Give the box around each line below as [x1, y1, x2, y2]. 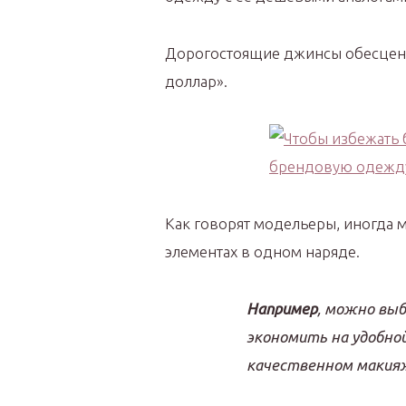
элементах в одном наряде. [165, 243, 360, 260]
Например [246, 300, 317, 317]
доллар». [165, 72, 227, 90]
